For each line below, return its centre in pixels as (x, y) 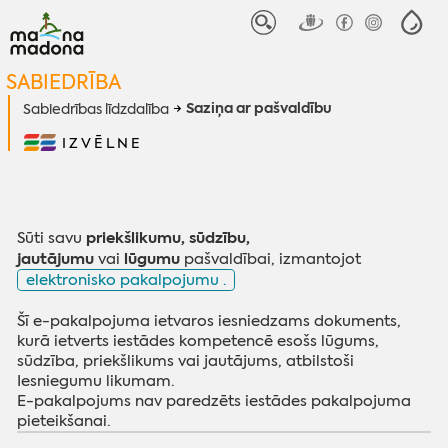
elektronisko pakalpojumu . (126, 279)
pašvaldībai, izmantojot (271, 258)
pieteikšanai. (64, 421)
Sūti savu (52, 237)
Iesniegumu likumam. (96, 381)
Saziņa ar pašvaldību (259, 109)
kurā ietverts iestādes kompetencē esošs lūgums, (198, 341)
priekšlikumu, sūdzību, (168, 237)
